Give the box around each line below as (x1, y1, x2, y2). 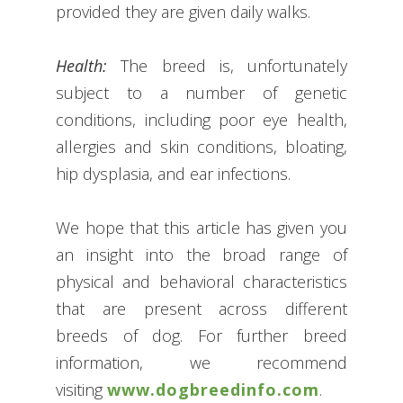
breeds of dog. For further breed (56, 325, 347, 347)
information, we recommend (56, 352, 347, 374)
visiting (56, 379, 108, 401)
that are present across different (56, 298, 347, 320)
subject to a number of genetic (56, 82, 347, 104)
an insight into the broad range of (56, 244, 347, 266)
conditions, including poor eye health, (56, 109, 347, 131)
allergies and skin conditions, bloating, (56, 136, 347, 158)
